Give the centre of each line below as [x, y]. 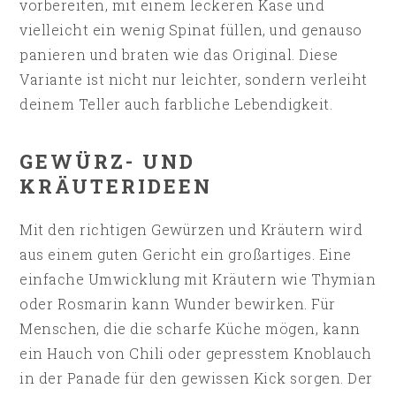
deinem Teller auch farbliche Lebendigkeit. [176, 103]
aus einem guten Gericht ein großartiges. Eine [186, 254]
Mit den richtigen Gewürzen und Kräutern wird [191, 229]
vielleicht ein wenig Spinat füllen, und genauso [191, 29]
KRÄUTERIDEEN [116, 186]
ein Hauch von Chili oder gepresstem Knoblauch [196, 353]
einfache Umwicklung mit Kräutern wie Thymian [198, 278]
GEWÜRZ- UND [108, 161]
